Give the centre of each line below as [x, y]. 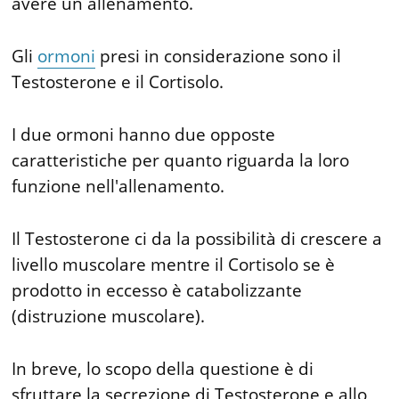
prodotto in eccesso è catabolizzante [157, 290]
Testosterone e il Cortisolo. [118, 82]
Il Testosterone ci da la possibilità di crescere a [197, 239]
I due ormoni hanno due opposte [144, 134]
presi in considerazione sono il [219, 56]
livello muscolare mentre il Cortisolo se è [174, 265]
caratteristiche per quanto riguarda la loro [181, 160]
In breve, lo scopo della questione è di [163, 369]
